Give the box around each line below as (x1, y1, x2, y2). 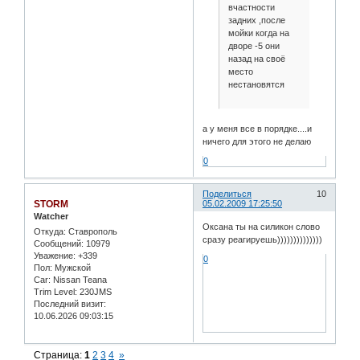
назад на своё (227, 54, 285, 64)
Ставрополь (66, 226, 117, 236)
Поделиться (202, 188, 252, 198)
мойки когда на (227, 28, 289, 39)
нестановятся (227, 80, 284, 90)
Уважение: (34, 250, 76, 260)
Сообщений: (34, 238, 84, 248)
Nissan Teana (51, 274, 107, 284)
